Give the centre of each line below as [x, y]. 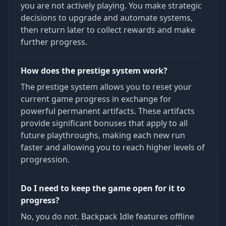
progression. [45, 159]
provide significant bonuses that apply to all [104, 123]
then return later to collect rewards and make [108, 30]
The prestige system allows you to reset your [106, 87]
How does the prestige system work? [94, 70]
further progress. [54, 42]
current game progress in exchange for [96, 99]
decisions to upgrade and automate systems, [107, 17]
